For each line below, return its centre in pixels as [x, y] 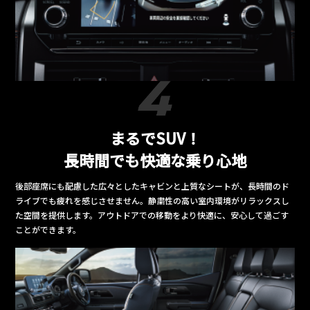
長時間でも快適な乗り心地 [155, 159]
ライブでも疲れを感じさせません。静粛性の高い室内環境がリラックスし [153, 200]
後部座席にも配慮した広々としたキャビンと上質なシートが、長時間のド [153, 185]
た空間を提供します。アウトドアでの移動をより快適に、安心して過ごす [152, 215]
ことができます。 [48, 229]
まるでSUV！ [155, 137]
